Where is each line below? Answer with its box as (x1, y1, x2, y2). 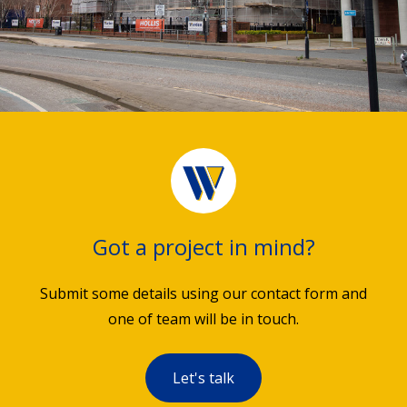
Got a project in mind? (92, 232, 315, 263)
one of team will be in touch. (108, 309, 299, 330)
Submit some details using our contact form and (40, 283, 367, 304)
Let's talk (173, 368, 234, 389)
